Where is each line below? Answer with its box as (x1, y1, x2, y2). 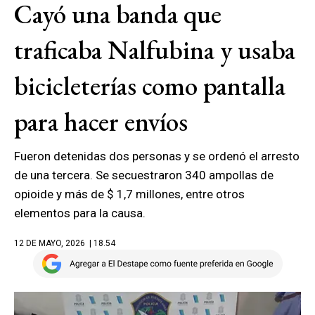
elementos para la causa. (14, 206, 146, 220)
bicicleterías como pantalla (14, 69, 285, 103)
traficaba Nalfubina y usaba (14, 33, 295, 67)
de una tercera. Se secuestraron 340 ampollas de (14, 168, 274, 182)
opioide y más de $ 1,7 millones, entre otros (14, 187, 245, 201)
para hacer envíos (14, 105, 188, 139)
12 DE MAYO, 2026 (14, 238, 85, 248)
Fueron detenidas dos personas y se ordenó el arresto (14, 149, 300, 163)
